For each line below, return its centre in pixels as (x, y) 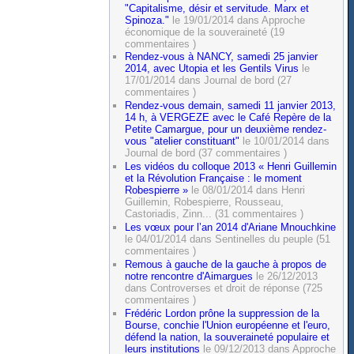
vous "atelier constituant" (183, 141)
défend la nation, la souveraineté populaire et (228, 337)
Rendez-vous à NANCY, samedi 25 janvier (222, 57)
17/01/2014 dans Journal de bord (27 (209, 81)
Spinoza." (147, 20)
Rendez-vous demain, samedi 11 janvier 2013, (231, 106)
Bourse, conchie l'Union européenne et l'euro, (228, 325)
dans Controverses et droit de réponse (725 (224, 288)
